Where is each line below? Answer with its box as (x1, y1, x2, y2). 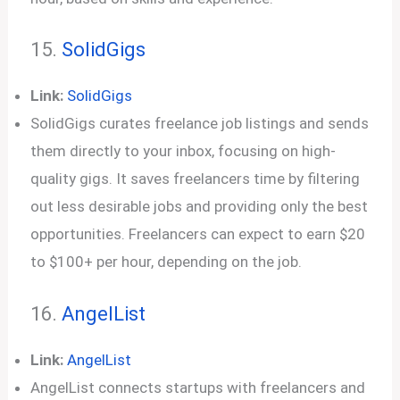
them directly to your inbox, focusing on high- (30, 142, 337, 160)
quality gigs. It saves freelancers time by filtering (30, 170, 361, 187)
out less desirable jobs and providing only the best (30, 197, 369, 215)
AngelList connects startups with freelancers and (30, 378, 366, 396)
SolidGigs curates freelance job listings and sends (30, 114, 370, 132)
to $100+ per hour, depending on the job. (30, 253, 303, 271)
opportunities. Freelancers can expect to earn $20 (30, 225, 366, 243)
